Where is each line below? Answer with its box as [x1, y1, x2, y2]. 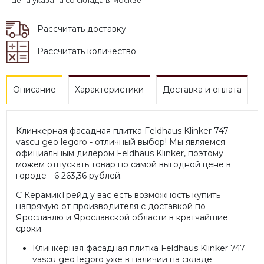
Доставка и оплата [162, 84, 242, 95]
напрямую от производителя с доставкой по [15, 200, 206, 212]
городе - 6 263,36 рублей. [15, 170, 122, 181]
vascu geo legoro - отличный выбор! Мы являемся [15, 136, 225, 147]
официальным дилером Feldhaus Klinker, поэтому [15, 147, 223, 159]
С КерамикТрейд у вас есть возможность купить [15, 189, 220, 200]
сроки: [15, 223, 43, 234]
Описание [12, 84, 56, 95]
